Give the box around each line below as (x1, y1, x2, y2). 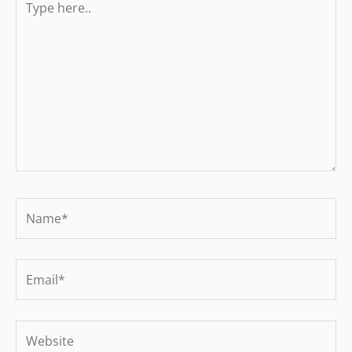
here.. (15, 8, 49, 26)
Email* (15, 259, 54, 277)
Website (15, 321, 63, 339)
